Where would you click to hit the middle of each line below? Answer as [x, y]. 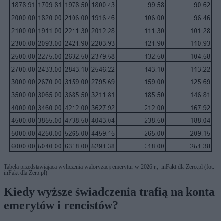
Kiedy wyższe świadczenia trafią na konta [109, 192]
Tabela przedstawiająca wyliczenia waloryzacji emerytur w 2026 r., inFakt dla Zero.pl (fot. [109, 166]
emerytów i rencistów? [61, 205]
